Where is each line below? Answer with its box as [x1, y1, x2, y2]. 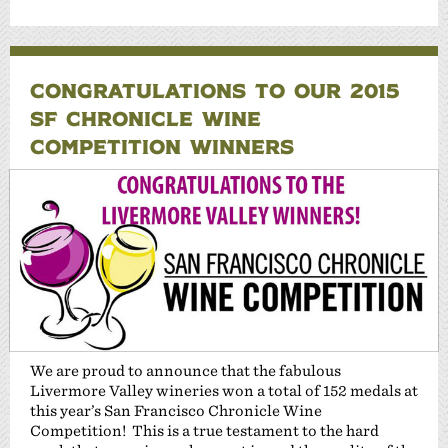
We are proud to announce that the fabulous [30, 362, 341, 380]
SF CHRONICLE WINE [30, 105, 261, 132]
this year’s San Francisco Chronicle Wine [30, 402, 322, 420]
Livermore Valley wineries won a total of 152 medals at [30, 382, 418, 400]
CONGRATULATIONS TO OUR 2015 [30, 77, 399, 104]
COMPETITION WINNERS [30, 133, 294, 160]
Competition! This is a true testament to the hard [30, 422, 379, 440]
